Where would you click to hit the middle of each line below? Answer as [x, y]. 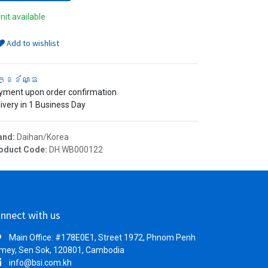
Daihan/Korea [43, 137]
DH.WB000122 [76, 150]
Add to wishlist [32, 43]
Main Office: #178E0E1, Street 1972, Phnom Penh [103, 237]
